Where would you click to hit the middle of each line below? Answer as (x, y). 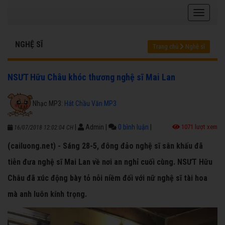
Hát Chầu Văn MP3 (90, 103)
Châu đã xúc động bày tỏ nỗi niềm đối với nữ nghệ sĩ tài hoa (107, 178)
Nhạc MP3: (48, 103)
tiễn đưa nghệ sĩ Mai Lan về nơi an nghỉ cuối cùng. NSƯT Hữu (110, 162)
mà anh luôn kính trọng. (47, 194)
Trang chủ (165, 47)
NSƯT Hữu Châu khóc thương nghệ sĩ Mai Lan (91, 77)
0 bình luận (133, 127)
